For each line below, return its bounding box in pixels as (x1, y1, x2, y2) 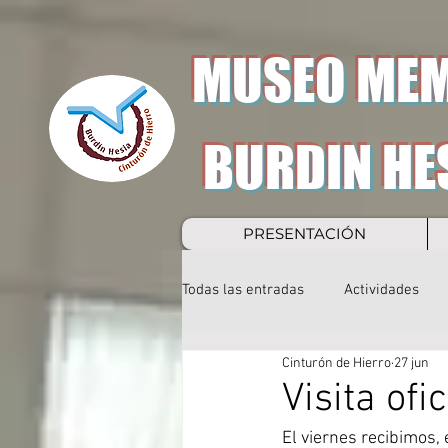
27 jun (394, 354, 429, 372)
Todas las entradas (182, 280, 304, 299)
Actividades (344, 280, 419, 299)
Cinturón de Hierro (282, 354, 391, 372)
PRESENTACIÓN (243, 224, 366, 243)
